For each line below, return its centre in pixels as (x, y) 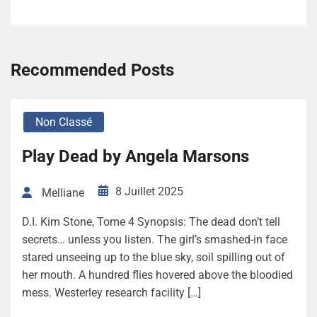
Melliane (63, 192)
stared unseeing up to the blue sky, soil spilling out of (154, 257)
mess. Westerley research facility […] (111, 292)
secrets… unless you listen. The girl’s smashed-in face (155, 239)
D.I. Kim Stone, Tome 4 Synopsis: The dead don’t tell (151, 221)
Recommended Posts (92, 70)
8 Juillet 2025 (149, 192)
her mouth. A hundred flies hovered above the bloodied (157, 275)
